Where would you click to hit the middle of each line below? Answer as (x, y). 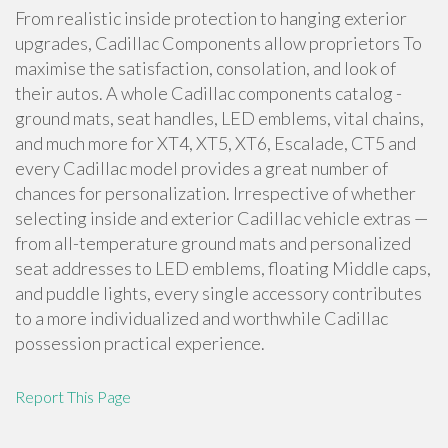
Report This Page (73, 396)
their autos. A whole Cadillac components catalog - (208, 93)
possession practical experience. (140, 343)
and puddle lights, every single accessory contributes (218, 293)
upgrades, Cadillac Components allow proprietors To (218, 43)
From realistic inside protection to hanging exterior (211, 18)
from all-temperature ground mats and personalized (213, 243)
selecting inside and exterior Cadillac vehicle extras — (221, 218)
